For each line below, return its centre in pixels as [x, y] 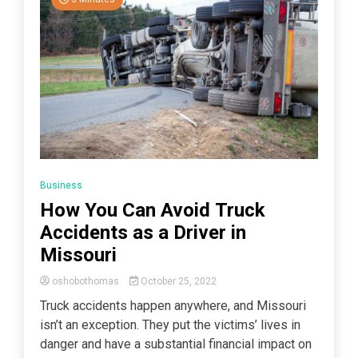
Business [61, 185]
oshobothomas [86, 281]
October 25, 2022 [177, 281]
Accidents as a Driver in [143, 232]
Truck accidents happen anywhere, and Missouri [173, 305]
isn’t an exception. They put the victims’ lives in [170, 324]
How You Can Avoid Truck [153, 210]
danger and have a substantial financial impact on [176, 344]
